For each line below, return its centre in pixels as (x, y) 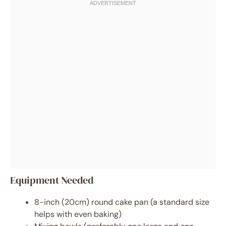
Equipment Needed (52, 180)
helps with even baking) (78, 214)
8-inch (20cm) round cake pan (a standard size (122, 202)
